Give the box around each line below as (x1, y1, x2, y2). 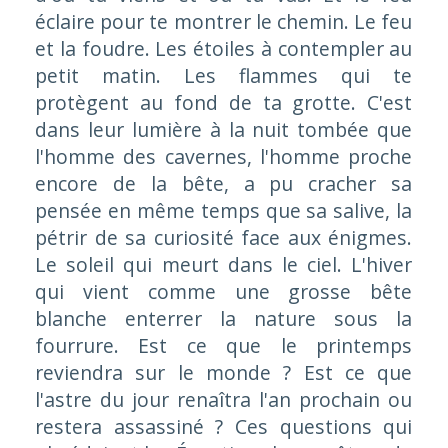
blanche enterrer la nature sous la (34, 305, 413, 332)
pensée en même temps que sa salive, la (34, 197, 413, 224)
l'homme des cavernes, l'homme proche (34, 143, 413, 170)
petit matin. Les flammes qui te (34, 62, 413, 89)
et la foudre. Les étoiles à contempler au (34, 35, 413, 62)
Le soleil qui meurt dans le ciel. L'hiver (34, 251, 413, 278)
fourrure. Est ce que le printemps (34, 332, 413, 359)
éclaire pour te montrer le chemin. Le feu (34, 8, 413, 35)
